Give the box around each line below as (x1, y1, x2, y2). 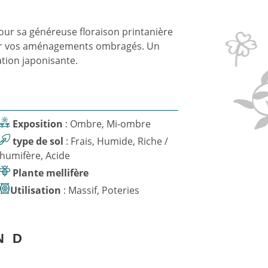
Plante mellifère (13, 166, 89, 179)
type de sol (13, 135, 64, 148)
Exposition (13, 117, 63, 130)
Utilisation (10, 184, 62, 197)
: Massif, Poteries (68, 184, 140, 197)
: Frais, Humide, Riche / (63, 135, 71, 148)
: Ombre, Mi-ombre (70, 117, 151, 130)
